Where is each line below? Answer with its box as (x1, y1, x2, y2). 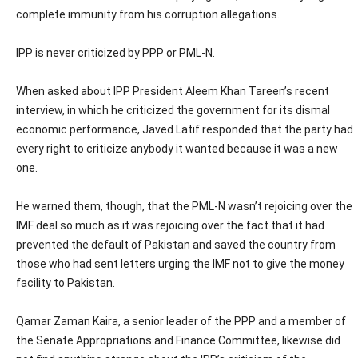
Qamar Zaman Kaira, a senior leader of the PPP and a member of (16, 315, 346, 328)
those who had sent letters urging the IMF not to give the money (16, 257, 344, 270)
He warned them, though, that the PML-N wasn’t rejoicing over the (16, 200, 352, 213)
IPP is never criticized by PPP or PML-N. (16, 46, 215, 59)
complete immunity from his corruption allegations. (16, 8, 280, 21)
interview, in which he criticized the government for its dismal (16, 104, 330, 117)
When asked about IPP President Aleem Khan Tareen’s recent (16, 85, 329, 97)
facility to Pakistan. (16, 276, 115, 289)
